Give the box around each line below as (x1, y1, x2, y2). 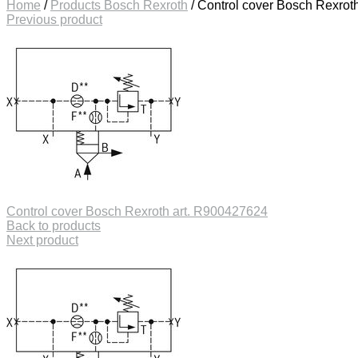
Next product (6, 233, 78, 247)
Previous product (6, 13, 102, 26)
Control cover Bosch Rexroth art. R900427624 (6, 205, 268, 218)
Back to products (6, 219, 101, 233)
